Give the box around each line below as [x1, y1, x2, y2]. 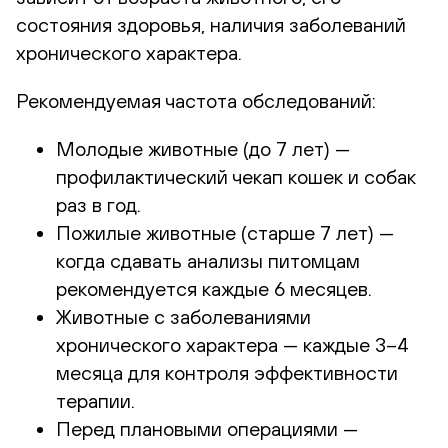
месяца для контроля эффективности [56, 360, 398, 384]
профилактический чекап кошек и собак [56, 164, 416, 188]
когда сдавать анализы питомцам [56, 248, 360, 272]
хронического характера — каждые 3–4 [56, 332, 409, 356]
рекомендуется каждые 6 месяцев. [56, 276, 372, 300]
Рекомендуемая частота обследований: [16, 88, 376, 112]
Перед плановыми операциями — [56, 416, 358, 440]
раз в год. [56, 192, 141, 216]
